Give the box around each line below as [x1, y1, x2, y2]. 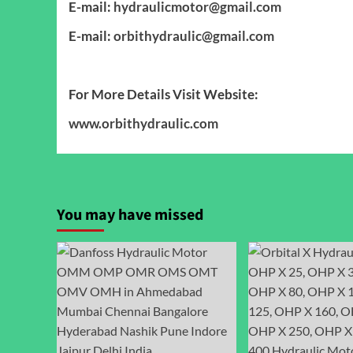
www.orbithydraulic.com [69, 114, 218, 132]
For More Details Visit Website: [69, 85, 258, 102]
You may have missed [57, 203, 203, 226]
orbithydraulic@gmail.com [113, 27, 274, 44]
